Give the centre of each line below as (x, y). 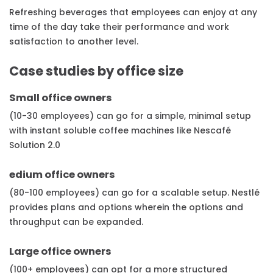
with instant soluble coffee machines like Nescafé (120, 131)
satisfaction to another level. (74, 42)
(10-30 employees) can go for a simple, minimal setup (130, 116)
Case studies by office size (96, 71)
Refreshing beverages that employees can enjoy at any (133, 12)
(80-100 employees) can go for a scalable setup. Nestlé (134, 193)
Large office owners (60, 252)
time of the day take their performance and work (119, 27)
